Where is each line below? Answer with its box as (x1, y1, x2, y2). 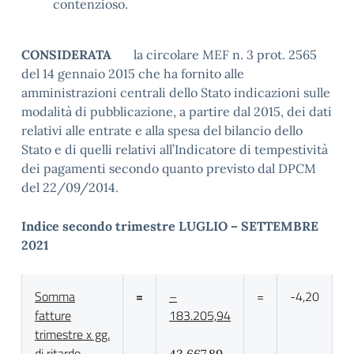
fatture (35, 306, 71, 325)
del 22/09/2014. (21, 179, 119, 195)
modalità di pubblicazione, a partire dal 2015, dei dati (21, 104, 332, 119)
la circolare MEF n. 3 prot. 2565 (134, 47, 317, 62)
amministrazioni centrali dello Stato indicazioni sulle (21, 85, 330, 100)
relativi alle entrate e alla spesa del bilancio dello (21, 122, 303, 138)
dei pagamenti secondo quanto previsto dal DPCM (21, 160, 316, 176)
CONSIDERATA (21, 47, 134, 62)
